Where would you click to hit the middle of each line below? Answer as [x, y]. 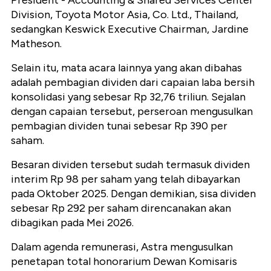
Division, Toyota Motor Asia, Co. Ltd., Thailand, [125, 15]
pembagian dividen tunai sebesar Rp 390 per [119, 126]
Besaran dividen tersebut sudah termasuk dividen [130, 165]
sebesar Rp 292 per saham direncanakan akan [121, 208]
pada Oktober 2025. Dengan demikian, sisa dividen [133, 194]
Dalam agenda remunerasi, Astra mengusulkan [122, 247]
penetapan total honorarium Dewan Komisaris [124, 262]
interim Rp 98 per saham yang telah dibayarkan [126, 179]
